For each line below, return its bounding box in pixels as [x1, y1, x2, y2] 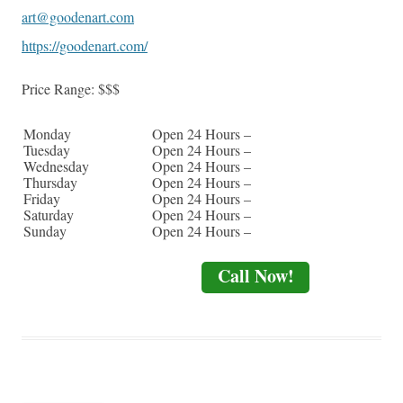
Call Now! [217, 263, 294, 290]
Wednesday [23, 157, 89, 176]
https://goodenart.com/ [22, 36, 148, 56]
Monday [23, 124, 71, 144]
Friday [23, 189, 60, 209]
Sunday [23, 221, 67, 241]
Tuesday [23, 140, 70, 160]
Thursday [23, 173, 77, 193]
